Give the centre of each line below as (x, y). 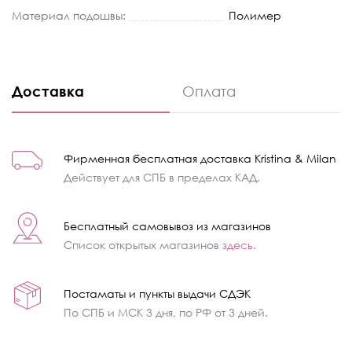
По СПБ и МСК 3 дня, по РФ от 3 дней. (166, 312)
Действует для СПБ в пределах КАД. (162, 177)
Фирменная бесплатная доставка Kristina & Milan (200, 158)
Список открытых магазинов (143, 244)
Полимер (255, 15)
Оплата (209, 91)
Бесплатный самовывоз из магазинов (167, 225)
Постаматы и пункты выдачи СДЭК (157, 293)
